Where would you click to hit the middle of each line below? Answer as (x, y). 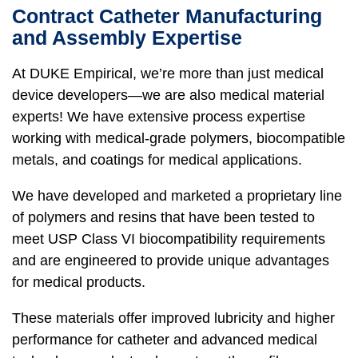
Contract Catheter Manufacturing (167, 16)
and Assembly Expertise (127, 38)
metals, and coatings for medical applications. (157, 160)
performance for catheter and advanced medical (165, 340)
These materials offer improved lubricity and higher (173, 318)
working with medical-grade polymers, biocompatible (179, 139)
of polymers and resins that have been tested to (163, 218)
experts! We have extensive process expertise (159, 117)
